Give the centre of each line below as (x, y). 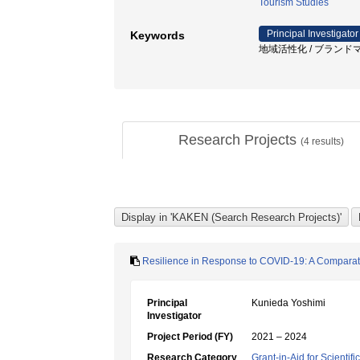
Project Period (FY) (190, 337)
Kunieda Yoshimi (288, 303)
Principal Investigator (313, 34)
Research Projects (239, 140)
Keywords (157, 35)
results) (326, 141)
